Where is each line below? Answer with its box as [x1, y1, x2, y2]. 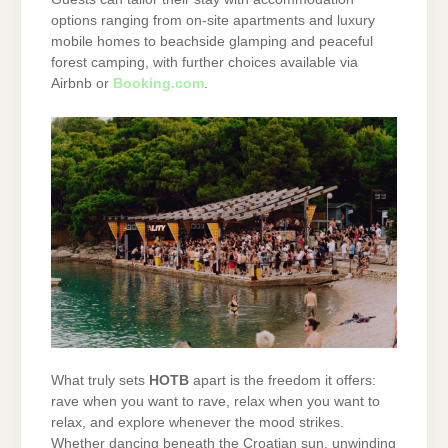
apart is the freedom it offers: [189, 372, 376, 388]
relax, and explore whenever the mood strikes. [51, 414, 344, 430]
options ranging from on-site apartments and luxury [51, 13, 375, 29]
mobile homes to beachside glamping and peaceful [51, 34, 373, 50]
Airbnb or [51, 76, 113, 92]
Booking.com [113, 76, 204, 92]
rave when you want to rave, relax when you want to [51, 393, 380, 409]
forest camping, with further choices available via [51, 55, 358, 71]
